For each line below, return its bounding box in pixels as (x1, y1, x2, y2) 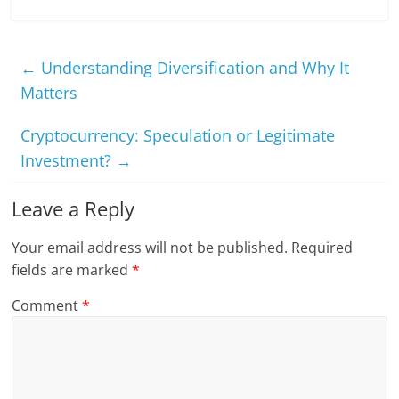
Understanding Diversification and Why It (37, 56, 350, 78)
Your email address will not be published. (12, 237, 289, 257)
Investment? (20, 149, 117, 171)
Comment (12, 295, 83, 315)
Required (291, 237, 354, 257)
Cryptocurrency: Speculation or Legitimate (20, 124, 336, 146)
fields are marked (12, 259, 133, 280)
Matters (20, 81, 78, 103)
